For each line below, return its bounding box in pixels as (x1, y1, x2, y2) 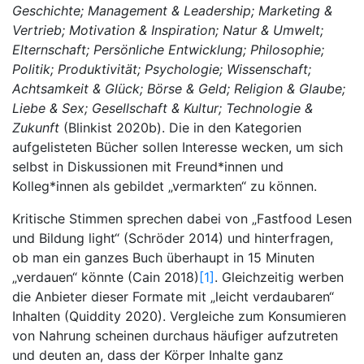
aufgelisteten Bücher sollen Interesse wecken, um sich (12, 139, 343, 155)
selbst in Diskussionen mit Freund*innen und (12, 158, 284, 175)
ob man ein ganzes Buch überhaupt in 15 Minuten (12, 249, 314, 266)
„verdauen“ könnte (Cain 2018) (12, 269, 199, 285)
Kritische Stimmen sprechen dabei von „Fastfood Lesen (12, 210, 352, 227)
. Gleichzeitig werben (214, 269, 344, 285)
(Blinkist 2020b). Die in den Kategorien (63, 119, 301, 136)
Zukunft (12, 119, 63, 136)
